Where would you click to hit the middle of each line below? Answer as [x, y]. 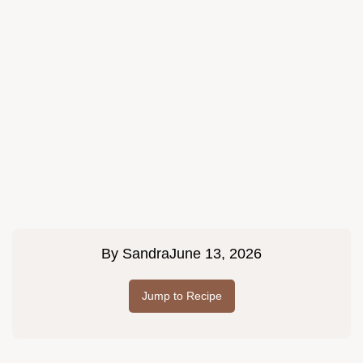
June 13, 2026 [216, 254]
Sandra [146, 254]
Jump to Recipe [181, 296]
